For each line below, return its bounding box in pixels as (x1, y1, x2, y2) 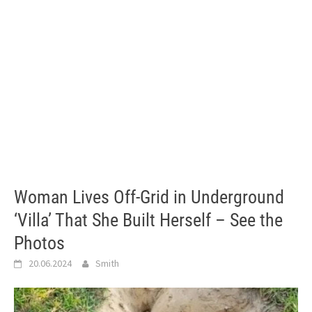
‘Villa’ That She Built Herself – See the (14, 210, 283, 231)
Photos (14, 233, 65, 253)
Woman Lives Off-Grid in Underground (14, 187, 284, 208)
